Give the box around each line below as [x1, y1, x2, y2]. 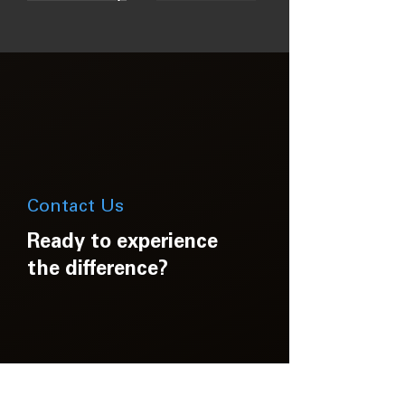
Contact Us [27, 199, 124, 217]
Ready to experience [27, 233, 218, 253]
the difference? [27, 260, 168, 280]
